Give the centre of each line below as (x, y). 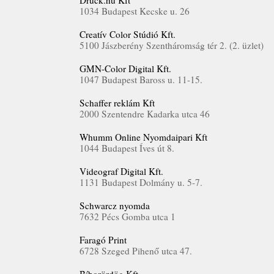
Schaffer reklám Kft (117, 103)
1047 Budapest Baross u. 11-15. (141, 80)
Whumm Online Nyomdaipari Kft (143, 137)
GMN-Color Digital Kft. (125, 68)
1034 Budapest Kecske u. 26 (135, 11)
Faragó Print (103, 240)
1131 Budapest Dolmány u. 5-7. (141, 182)
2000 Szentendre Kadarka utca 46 (145, 114)
